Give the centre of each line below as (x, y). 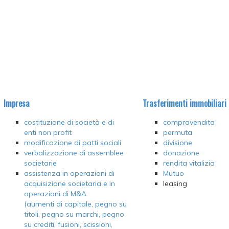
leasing (175, 184)
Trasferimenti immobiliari (185, 103)
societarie (40, 163)
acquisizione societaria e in (69, 184)
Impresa (16, 103)
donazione (181, 153)
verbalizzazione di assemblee (74, 153)
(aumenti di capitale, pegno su (75, 204)
